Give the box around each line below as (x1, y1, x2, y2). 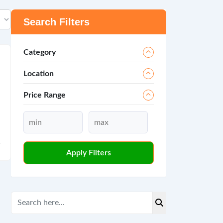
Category (23, 48, 56, 56)
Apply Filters (66, 149, 111, 157)
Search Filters (23, 16, 90, 27)
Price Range (23, 91, 66, 99)
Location (23, 70, 54, 78)
